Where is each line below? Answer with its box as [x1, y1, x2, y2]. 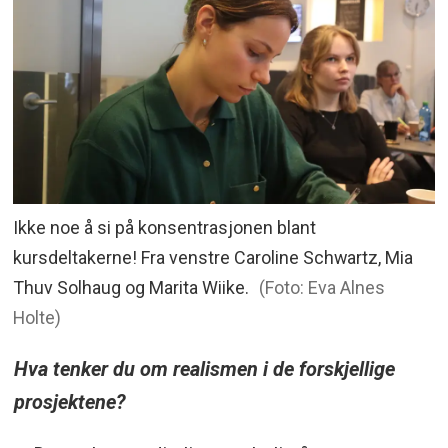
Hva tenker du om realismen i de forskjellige [13, 356, 395, 381]
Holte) [13, 307, 62, 329]
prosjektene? [13, 389, 126, 414]
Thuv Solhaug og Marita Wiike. [13, 277, 250, 299]
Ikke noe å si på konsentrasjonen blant [13, 217, 317, 239]
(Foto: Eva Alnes [258, 277, 385, 299]
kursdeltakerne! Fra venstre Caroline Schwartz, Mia [13, 247, 414, 269]
